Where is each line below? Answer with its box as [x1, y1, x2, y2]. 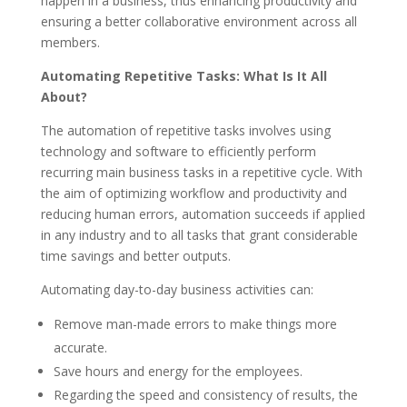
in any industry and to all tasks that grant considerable [40, 225, 358, 243]
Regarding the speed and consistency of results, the [53, 385, 358, 403]
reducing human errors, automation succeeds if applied [40, 204, 365, 223]
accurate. [53, 338, 107, 356]
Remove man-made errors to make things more [53, 314, 337, 333]
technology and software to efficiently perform [40, 142, 316, 160]
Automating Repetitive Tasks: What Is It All [40, 66, 327, 84]
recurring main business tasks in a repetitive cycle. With [40, 163, 362, 181]
